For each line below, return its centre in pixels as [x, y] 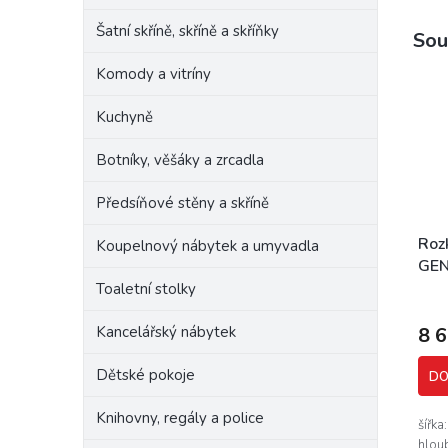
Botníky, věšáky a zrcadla [180, 160]
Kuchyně [124, 117]
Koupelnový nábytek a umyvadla [207, 246]
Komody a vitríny [153, 74]
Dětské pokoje [145, 375]
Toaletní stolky [146, 289]
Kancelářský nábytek [166, 332]
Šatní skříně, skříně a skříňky [187, 31]
